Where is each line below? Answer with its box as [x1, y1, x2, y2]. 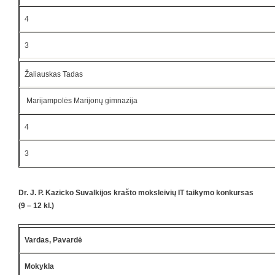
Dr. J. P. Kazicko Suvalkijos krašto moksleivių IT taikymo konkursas [18, 188, 254, 197]
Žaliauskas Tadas [25, 69, 83, 79]
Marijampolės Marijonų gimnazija [25, 96, 137, 105]
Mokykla [25, 261, 54, 271]
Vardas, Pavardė [25, 235, 82, 244]
